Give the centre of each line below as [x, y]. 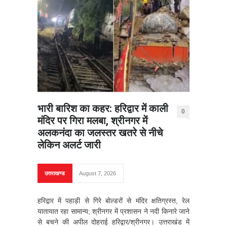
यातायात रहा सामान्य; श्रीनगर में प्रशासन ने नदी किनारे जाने [113, 211]
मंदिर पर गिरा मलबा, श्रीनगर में [92, 120]
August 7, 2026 [98, 173]
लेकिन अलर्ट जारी [69, 145]
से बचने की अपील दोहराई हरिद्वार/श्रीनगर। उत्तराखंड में [113, 222]
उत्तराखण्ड [55, 173]
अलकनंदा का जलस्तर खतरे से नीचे [100, 133]
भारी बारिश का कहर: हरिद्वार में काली [103, 108]
